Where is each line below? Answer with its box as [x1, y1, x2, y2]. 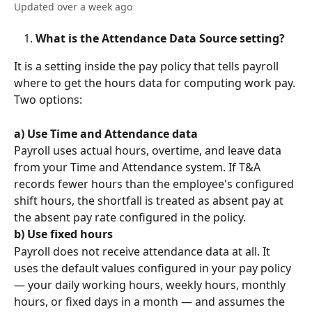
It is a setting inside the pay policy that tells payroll [14, 58, 281, 75]
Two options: [14, 92, 82, 108]
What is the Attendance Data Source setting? [36, 31, 285, 46]
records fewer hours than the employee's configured [14, 176, 297, 192]
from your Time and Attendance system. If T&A [14, 159, 263, 175]
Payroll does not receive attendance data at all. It [14, 243, 273, 259]
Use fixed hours [27, 226, 113, 242]
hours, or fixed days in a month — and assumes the [14, 293, 288, 309]
